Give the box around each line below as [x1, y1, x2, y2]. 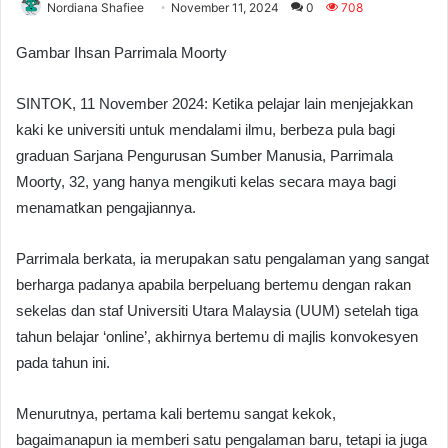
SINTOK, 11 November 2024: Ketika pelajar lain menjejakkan [16, 94, 413, 112]
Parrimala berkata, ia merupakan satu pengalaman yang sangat [16, 249, 429, 267]
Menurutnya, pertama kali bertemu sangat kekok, [16, 404, 336, 422]
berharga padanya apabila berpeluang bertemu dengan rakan [16, 275, 411, 293]
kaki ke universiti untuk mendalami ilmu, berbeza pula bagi [16, 120, 395, 138]
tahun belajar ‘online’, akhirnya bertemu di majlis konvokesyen [16, 327, 418, 345]
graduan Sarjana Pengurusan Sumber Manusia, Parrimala [16, 146, 393, 164]
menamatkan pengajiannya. [16, 198, 196, 216]
